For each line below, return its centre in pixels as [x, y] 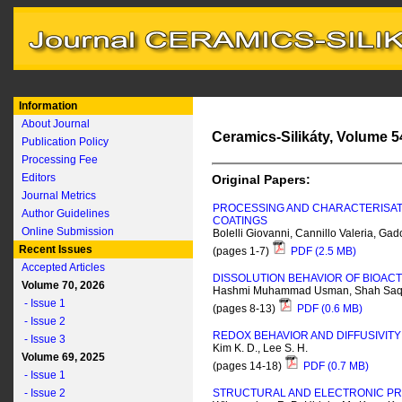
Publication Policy [65, 142]
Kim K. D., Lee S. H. [260, 348]
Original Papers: [261, 179]
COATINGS [240, 221]
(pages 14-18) [249, 367]
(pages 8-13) [245, 309]
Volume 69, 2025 [61, 357]
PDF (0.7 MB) [335, 367]
